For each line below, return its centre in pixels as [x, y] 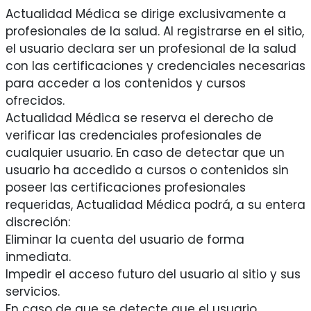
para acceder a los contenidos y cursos [125, 84]
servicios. [32, 292]
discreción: [37, 222]
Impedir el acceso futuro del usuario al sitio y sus [153, 275]
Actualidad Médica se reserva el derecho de [139, 118]
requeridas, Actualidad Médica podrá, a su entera [155, 205]
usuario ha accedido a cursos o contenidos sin [147, 170]
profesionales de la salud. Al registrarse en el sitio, [154, 32]
